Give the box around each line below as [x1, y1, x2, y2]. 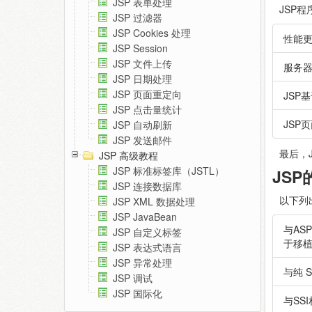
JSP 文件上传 [113, 56, 172, 71]
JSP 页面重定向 [113, 87, 182, 102]
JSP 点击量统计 [113, 102, 182, 117]
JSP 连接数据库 [113, 179, 182, 194]
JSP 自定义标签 [113, 225, 182, 240]
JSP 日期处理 [113, 72, 172, 86]
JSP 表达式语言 [113, 240, 182, 255]
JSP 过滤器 [113, 10, 162, 25]
